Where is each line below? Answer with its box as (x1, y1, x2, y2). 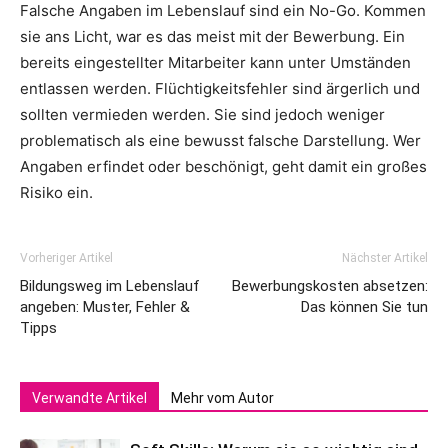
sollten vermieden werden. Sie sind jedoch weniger (20, 104, 385, 124)
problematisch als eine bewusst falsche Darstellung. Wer (20, 130, 421, 150)
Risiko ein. (20, 182, 93, 202)
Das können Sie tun (301, 297, 428, 316)
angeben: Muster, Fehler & (20, 297, 190, 316)
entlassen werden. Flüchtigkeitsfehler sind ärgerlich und (20, 78, 420, 98)
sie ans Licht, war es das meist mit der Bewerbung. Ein (20, 26, 405, 46)
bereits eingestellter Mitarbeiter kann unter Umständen (20, 52, 411, 72)
